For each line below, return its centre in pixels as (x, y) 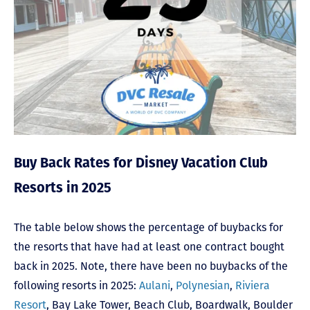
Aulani (155, 285)
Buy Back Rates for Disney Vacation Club (141, 164)
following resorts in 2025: (76, 285)
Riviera (253, 285)
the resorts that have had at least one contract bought (149, 246)
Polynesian (203, 285)
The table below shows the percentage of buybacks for (148, 227)
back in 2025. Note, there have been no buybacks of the (151, 266)
